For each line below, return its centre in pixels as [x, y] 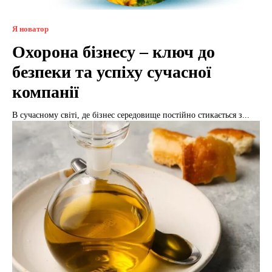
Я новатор [30, 29]
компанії [46, 92]
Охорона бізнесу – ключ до [114, 52]
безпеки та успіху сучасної [112, 72]
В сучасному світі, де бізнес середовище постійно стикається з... [131, 115]
